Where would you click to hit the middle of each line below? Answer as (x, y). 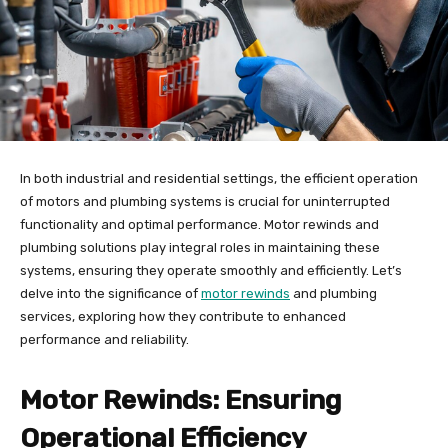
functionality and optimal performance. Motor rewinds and (199, 224)
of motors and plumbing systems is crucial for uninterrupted (205, 201)
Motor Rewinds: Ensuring (180, 399)
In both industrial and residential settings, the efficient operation (219, 178)
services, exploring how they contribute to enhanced (183, 316)
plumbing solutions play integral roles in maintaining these (200, 247)
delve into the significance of (110, 293)
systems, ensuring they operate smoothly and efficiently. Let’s (211, 270)
